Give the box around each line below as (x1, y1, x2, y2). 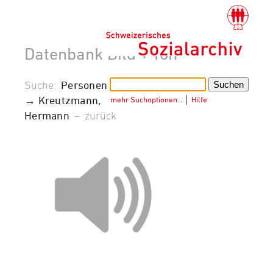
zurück (84, 108, 116, 121)
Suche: (24, 78, 61, 91)
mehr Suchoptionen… (110, 94, 183, 104)
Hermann (24, 108, 69, 121)
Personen (61, 78, 108, 91)
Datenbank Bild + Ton (24, 43, 177, 63)
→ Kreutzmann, (24, 93, 101, 106)
